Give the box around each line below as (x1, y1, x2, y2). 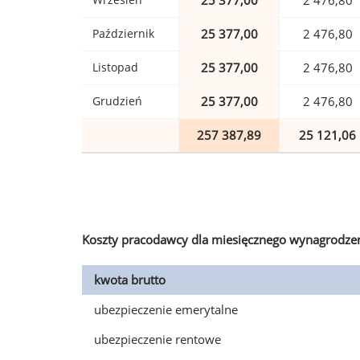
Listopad (92, 59, 138, 76)
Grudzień (92, 93, 142, 109)
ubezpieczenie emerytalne (94, 301, 238, 318)
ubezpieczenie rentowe (94, 331, 221, 348)
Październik (92, 26, 154, 42)
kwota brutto (94, 272, 166, 288)
